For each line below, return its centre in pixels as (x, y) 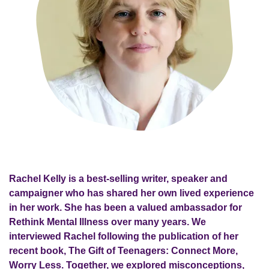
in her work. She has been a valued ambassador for (125, 207)
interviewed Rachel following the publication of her (124, 236)
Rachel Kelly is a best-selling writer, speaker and (118, 179)
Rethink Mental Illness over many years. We (107, 222)
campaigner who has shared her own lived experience (131, 193)
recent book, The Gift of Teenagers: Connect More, (123, 251)
